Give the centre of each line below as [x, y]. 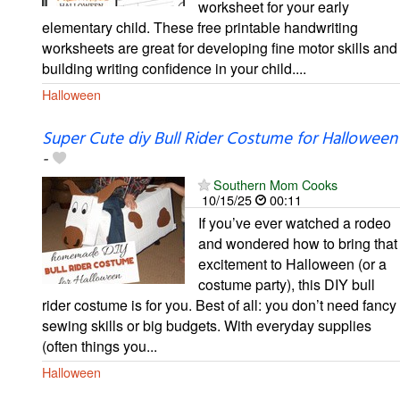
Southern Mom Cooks [275, 184]
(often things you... [100, 346]
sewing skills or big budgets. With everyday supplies [207, 325]
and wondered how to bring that [298, 243]
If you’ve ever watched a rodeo [295, 222]
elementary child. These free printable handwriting [200, 27]
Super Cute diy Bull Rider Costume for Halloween [220, 139]
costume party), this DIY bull [287, 284]
